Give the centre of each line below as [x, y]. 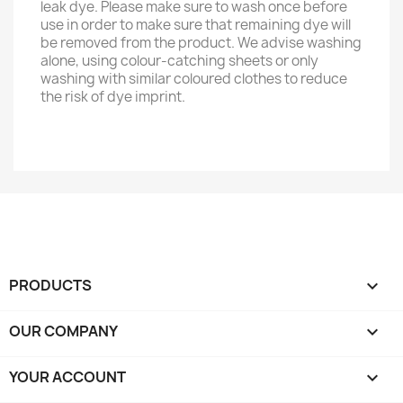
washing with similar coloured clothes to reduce [194, 79]
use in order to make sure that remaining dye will [196, 25]
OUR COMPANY [63, 331]
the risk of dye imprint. [113, 97]
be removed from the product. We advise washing [201, 43]
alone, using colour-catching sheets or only [179, 61]
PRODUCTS [50, 285]
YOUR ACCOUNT [67, 377]
